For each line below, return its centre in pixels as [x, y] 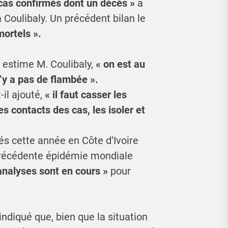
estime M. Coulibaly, [48, 64]
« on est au [119, 64]
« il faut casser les [85, 95]
